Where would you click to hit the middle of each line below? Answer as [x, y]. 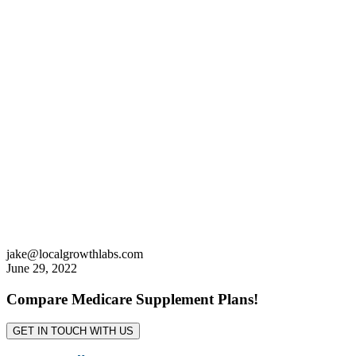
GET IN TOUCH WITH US [73, 331]
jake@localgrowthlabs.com [75, 253]
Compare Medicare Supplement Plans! [132, 299]
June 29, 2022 [42, 268]
